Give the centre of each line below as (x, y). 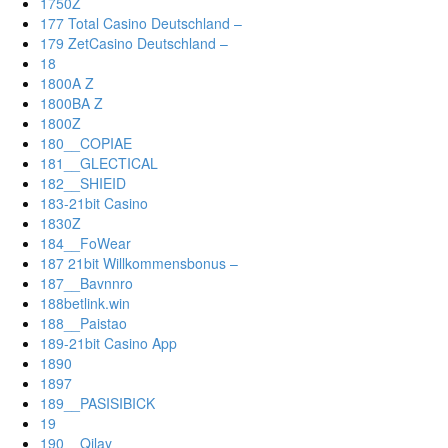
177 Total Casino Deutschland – (141, 23)
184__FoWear (85, 243)
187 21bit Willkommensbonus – (139, 263)
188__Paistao (83, 323)
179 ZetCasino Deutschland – (134, 43)
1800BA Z (71, 103)
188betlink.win (85, 303)
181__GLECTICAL (99, 163)
